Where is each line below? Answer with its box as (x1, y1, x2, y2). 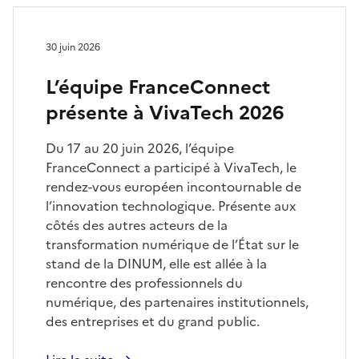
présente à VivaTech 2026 (46, 98, 284, 127)
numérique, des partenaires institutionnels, (46, 292, 309, 312)
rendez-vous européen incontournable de (46, 176, 301, 196)
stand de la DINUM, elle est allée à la (46, 253, 267, 273)
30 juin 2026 (46, 39, 100, 54)
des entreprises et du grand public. (46, 311, 260, 331)
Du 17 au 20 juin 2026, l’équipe (46, 138, 234, 158)
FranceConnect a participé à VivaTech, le (46, 157, 296, 177)
